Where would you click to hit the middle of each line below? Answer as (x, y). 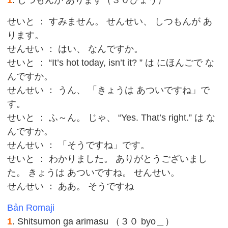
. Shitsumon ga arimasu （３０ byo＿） (93, 221)
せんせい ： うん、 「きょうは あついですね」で (109, 90)
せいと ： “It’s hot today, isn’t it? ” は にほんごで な (111, 63)
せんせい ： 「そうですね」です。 (79, 145)
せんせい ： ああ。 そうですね (71, 186)
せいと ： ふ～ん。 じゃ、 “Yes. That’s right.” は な (111, 118)
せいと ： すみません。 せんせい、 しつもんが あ (110, 21)
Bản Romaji (31, 208)
